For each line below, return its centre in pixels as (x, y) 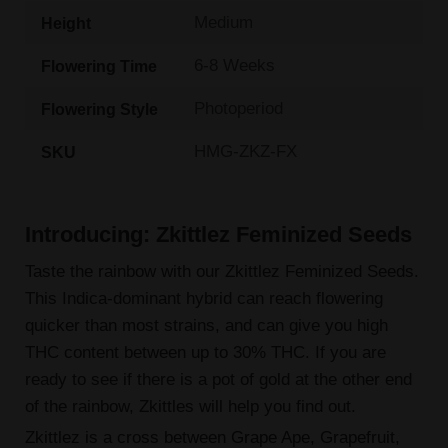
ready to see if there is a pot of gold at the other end (218, 379)
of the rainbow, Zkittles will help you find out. (190, 406)
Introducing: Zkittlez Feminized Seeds (218, 234)
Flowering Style (99, 108)
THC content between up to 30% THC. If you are (205, 352)
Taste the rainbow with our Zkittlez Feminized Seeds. (221, 271)
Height (65, 22)
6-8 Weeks (235, 65)
